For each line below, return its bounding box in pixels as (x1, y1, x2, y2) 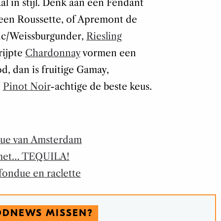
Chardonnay (25, 47, 80, 59)
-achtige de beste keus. (50, 80, 152, 92)
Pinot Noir (2, 80, 50, 92)
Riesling (86, 30, 122, 42)
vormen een (80, 47, 136, 59)
